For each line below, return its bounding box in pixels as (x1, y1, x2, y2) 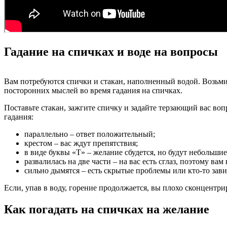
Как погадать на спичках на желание (4, 202, 209, 216)
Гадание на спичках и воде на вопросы (4, 45, 218, 58)
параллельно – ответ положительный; (24, 129, 155, 138)
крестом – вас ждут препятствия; (24, 138, 138, 147)
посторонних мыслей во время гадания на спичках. (4, 86, 182, 95)
